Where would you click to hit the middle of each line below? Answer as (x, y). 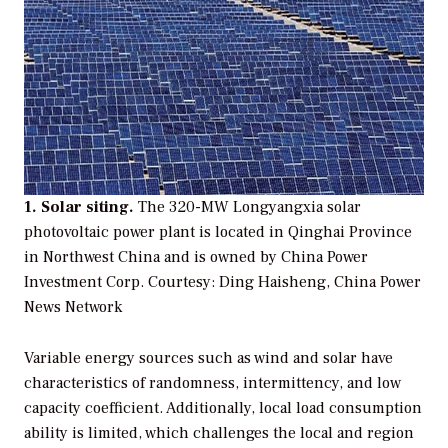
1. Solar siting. (79, 207)
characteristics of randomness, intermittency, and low (212, 382)
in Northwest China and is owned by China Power (196, 257)
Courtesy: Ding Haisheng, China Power (284, 282)
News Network (73, 307)
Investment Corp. (86, 282)
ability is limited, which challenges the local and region (219, 432)
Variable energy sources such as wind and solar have (208, 357)
